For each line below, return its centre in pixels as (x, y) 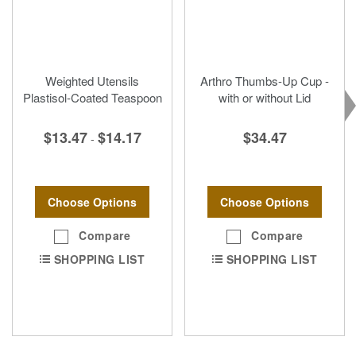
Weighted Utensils (92, 81)
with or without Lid (265, 98)
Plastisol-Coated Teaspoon (92, 98)
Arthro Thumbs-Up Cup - (265, 81)
